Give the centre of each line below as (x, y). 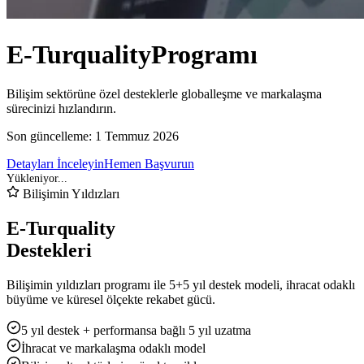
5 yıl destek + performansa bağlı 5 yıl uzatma (136, 331)
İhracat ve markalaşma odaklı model (113, 349)
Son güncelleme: (51, 136)
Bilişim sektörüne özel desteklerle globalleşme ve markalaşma (164, 94)
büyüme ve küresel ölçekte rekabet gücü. (111, 300)
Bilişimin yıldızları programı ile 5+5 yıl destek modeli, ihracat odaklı (181, 285)
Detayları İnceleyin (55, 164)
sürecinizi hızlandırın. (61, 109)
